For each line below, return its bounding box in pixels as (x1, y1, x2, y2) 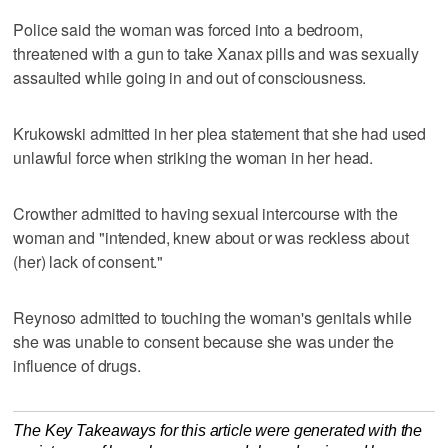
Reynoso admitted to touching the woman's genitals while (13, 305, 412, 329)
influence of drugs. (13, 353, 141, 377)
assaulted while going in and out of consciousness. (13, 65, 367, 89)
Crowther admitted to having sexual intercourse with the (13, 201, 398, 225)
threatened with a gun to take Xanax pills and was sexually (13, 41, 420, 65)
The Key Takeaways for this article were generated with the (13, 421, 423, 439)
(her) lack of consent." (13, 249, 164, 273)
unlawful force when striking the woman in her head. (13, 145, 374, 169)
